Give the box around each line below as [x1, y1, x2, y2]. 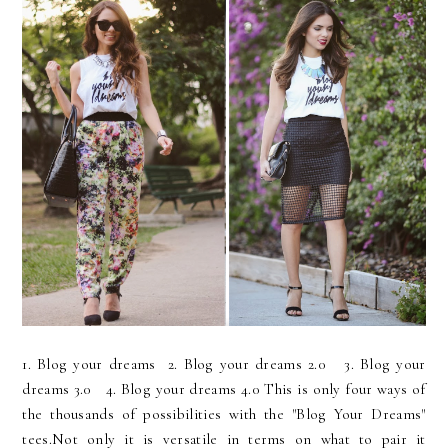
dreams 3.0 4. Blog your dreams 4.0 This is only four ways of [22, 380, 426, 399]
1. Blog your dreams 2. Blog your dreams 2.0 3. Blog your [22, 355, 426, 374]
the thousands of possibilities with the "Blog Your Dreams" [22, 405, 426, 424]
